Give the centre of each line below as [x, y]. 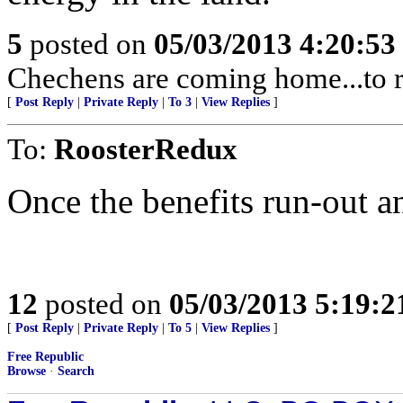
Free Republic [45, 357]
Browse [27, 371]
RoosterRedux [146, 149]
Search [76, 371]
